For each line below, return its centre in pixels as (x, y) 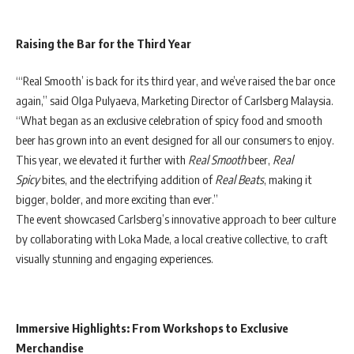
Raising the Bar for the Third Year (104, 43)
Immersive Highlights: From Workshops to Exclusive (152, 328)
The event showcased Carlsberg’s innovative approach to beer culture (176, 219)
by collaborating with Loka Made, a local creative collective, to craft (172, 239)
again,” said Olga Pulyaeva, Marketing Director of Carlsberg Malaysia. (175, 101)
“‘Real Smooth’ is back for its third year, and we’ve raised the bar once (175, 81)
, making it (288, 180)
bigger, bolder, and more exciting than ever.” (117, 200)
